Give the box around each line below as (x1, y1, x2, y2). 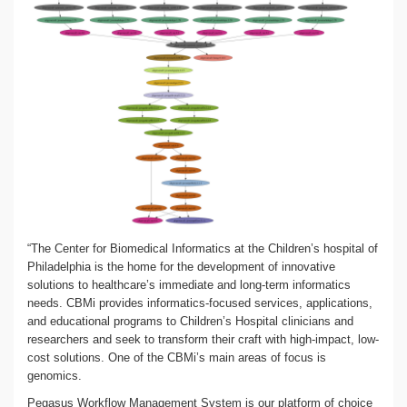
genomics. (27, 369, 82, 382)
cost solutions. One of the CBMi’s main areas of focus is (27, 351, 326, 364)
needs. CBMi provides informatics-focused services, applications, (27, 296, 372, 310)
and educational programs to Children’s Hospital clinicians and (27, 314, 353, 328)
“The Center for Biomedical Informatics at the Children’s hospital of (27, 242, 378, 255)
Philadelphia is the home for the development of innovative (27, 260, 335, 273)
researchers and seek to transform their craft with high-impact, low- (27, 333, 379, 346)
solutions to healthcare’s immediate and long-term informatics (27, 278, 351, 292)
